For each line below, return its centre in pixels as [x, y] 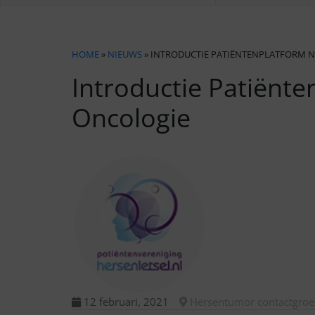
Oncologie [131, 118]
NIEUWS [125, 54]
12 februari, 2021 [125, 302]
